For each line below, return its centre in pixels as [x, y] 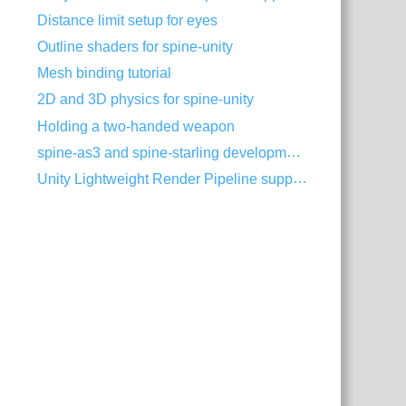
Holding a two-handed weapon [136, 126]
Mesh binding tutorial [105, 73]
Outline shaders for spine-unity [135, 47]
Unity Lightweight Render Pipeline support [300, 179]
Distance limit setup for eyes [128, 21]
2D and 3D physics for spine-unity [146, 100]
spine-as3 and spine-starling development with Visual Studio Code [294, 151]
